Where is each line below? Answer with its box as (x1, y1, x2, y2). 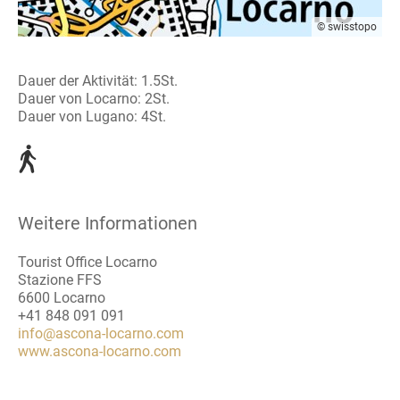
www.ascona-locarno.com (18, 342, 181, 360)
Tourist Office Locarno (18, 253, 157, 271)
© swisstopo (317, 20, 377, 33)
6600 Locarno (18, 288, 105, 306)
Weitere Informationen (18, 212, 197, 234)
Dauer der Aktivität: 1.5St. (18, 71, 178, 89)
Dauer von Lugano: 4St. (18, 107, 166, 125)
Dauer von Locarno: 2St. (18, 89, 170, 107)
